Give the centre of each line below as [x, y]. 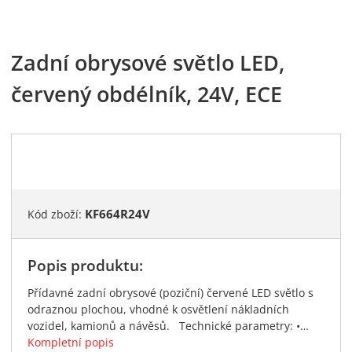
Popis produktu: [85, 266]
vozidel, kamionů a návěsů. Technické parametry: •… [168, 326]
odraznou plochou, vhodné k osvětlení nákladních [158, 309]
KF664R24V [117, 214]
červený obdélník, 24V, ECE [147, 94]
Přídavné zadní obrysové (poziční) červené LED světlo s [170, 293]
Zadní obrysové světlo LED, [148, 62]
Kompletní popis [71, 342]
